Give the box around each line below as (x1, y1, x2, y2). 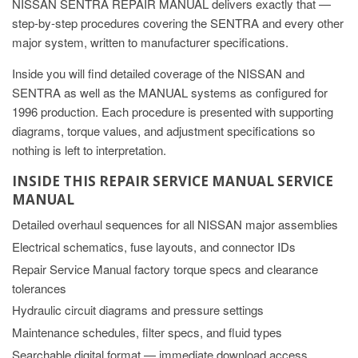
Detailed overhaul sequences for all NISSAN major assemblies (12, 216, 338, 233)
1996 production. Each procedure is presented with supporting (12, 102, 333, 120)
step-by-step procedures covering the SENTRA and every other (12, 14, 344, 31)
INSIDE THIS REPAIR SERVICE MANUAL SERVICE (12, 171, 333, 190)
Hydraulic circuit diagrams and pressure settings (12, 301, 264, 319)
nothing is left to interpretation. (12, 141, 166, 158)
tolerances (12, 279, 66, 296)
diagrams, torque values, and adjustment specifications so (12, 121, 315, 139)
